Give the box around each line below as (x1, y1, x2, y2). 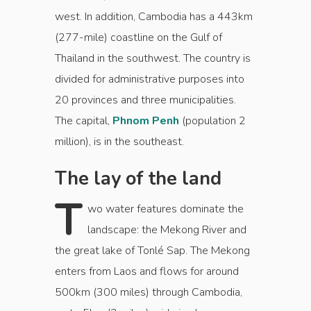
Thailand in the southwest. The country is (55, 51, 251, 66)
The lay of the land (55, 166, 221, 192)
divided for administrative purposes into (55, 72, 244, 87)
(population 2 (179, 113, 246, 128)
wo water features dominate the (87, 201, 244, 217)
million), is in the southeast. (55, 134, 184, 149)
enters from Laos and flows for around (55, 264, 239, 279)
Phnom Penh (112, 113, 179, 128)
